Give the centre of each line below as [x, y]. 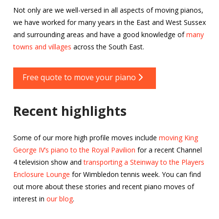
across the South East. [108, 46]
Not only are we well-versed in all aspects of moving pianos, [108, 10]
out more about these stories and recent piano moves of [103, 187]
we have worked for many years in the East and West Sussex [109, 22]
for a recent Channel [168, 150]
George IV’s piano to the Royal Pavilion [74, 150]
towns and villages [42, 46]
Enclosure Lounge [41, 175]
